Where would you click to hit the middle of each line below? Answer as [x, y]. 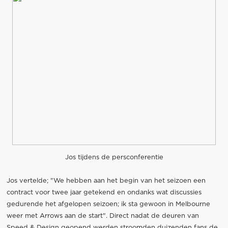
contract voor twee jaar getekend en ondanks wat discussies [104, 192]
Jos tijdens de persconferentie [114, 157]
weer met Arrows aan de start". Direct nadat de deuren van [103, 216]
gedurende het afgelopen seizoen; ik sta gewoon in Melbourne [108, 204]
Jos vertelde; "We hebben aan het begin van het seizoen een [106, 181]
